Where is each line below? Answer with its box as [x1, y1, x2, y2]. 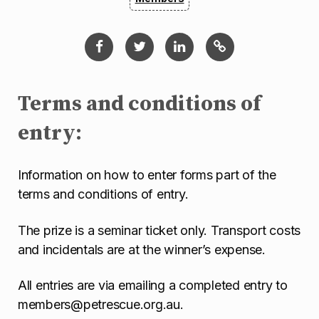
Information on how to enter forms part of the [18, 167, 276, 183]
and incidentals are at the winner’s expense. [18, 241, 266, 257]
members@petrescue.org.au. [18, 297, 184, 313]
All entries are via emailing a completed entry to [18, 278, 288, 293]
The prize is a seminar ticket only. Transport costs [18, 222, 301, 238]
